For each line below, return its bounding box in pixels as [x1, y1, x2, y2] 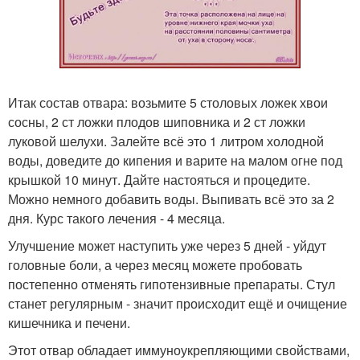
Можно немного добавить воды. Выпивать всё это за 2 [8, 190, 334, 208]
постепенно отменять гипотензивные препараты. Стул [8, 275, 335, 293]
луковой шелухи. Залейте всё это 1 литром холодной [8, 132, 324, 150]
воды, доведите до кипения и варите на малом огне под [8, 151, 342, 170]
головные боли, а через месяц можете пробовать [8, 256, 302, 274]
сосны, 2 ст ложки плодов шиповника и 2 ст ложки [8, 112, 305, 131]
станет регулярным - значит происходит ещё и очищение [8, 294, 347, 313]
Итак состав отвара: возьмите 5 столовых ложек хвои [8, 93, 328, 112]
